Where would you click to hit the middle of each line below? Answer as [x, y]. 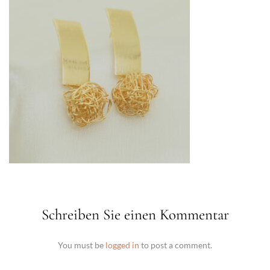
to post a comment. [176, 245]
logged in [122, 245]
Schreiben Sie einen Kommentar [135, 215]
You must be [82, 245]
